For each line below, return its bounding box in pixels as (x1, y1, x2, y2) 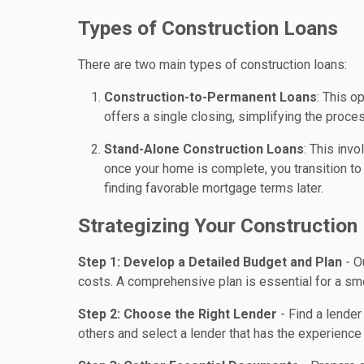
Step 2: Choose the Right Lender (78, 306, 277, 323)
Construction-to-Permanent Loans (104, 89, 317, 105)
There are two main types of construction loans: (78, 56, 347, 72)
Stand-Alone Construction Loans (104, 141, 304, 157)
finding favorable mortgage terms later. (104, 180, 323, 196)
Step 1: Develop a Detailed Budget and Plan (78, 254, 342, 271)
